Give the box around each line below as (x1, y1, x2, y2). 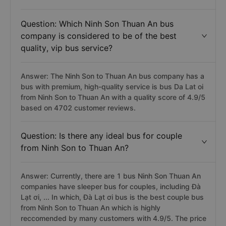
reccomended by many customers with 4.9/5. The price (21, 214, 206, 222)
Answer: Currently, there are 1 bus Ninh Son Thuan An (21, 172, 201, 180)
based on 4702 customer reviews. (21, 103, 136, 112)
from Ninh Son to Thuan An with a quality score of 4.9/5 (21, 93, 205, 101)
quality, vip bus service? (21, 43, 112, 53)
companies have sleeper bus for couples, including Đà (21, 182, 201, 191)
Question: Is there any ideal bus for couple (21, 131, 182, 141)
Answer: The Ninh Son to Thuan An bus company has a (21, 72, 204, 80)
